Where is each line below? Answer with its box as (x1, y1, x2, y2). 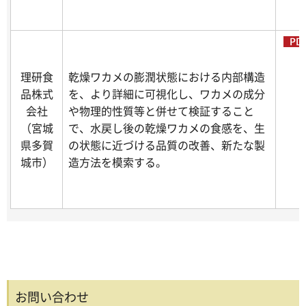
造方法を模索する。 (68, 154, 167, 171)
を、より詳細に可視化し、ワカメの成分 (68, 85, 265, 102)
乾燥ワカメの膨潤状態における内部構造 (68, 68, 265, 85)
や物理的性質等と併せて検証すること (68, 102, 254, 120)
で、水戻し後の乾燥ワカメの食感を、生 (68, 120, 265, 137)
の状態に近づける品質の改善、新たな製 (68, 137, 265, 154)
